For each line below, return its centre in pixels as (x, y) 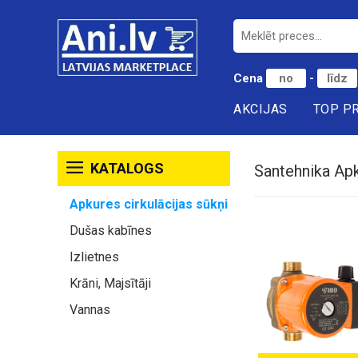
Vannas (90, 310)
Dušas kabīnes (111, 231)
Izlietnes (94, 257)
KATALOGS (125, 168)
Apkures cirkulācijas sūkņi (149, 204)
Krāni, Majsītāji (110, 283)
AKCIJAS (261, 109)
